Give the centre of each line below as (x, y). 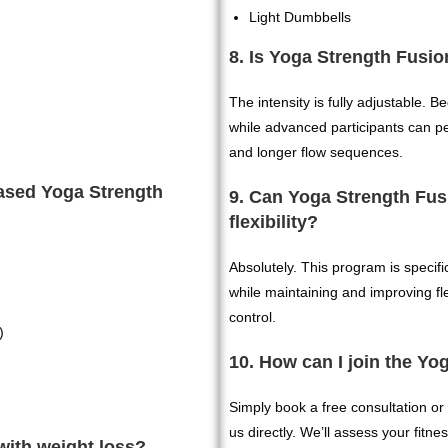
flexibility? (274, 222)
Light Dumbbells (300, 17)
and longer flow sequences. (316, 152)
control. (253, 317)
